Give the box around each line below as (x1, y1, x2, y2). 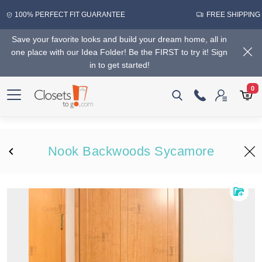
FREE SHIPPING (206, 11, 260, 19)
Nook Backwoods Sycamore (47, 144, 215, 158)
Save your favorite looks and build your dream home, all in (12, 35, 227, 44)
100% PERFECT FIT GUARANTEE (15, 11, 125, 19)
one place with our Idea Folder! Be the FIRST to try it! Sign (11, 47, 227, 57)
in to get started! (89, 60, 150, 70)
